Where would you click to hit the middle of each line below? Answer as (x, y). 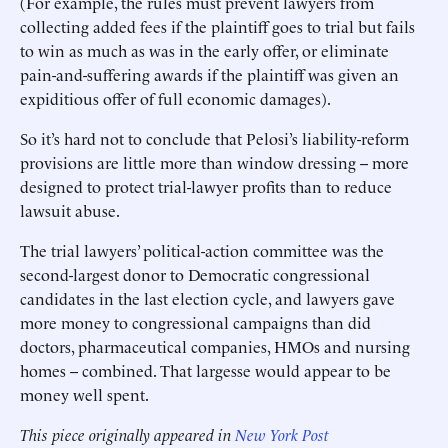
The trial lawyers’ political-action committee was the (202, 250)
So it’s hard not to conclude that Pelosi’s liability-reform (214, 138)
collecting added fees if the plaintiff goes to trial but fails (217, 26)
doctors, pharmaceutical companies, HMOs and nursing (215, 346)
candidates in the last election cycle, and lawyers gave (207, 298)
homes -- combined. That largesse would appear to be (205, 370)
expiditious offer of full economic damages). (175, 98)
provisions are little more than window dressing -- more (214, 162)
